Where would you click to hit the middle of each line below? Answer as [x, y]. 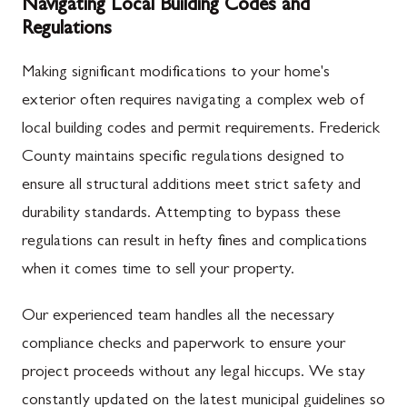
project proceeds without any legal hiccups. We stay [194, 373]
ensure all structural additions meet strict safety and [191, 186]
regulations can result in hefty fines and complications [194, 243]
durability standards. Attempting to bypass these [181, 214]
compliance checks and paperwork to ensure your [184, 345]
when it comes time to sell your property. [158, 271]
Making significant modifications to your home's [176, 74]
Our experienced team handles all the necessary [178, 317]
